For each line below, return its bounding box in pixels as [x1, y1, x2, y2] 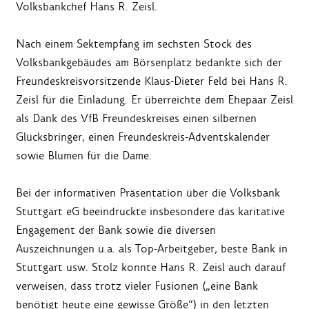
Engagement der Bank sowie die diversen [16, 223, 216, 238]
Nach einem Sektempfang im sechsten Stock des [16, 37, 252, 52]
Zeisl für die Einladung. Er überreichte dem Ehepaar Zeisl [16, 92, 293, 108]
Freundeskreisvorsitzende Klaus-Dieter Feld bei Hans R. [16, 74, 288, 89]
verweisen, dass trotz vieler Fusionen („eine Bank [16, 279, 258, 294]
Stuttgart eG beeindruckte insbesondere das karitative [16, 204, 285, 219]
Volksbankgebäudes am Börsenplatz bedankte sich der [16, 55, 282, 70]
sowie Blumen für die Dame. [16, 148, 152, 163]
